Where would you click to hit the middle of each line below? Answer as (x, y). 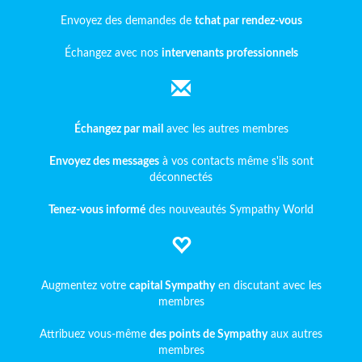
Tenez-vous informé (97, 210)
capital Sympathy (172, 286)
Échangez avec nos (113, 53)
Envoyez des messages (104, 162)
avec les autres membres (225, 129)
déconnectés (181, 178)
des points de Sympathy (208, 335)
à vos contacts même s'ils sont (236, 162)
